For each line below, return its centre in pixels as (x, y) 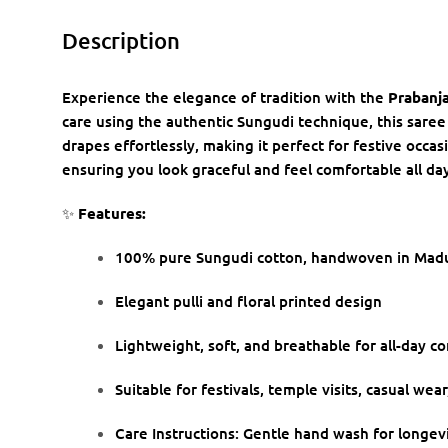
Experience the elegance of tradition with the (225, 97)
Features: (112, 213)
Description (121, 41)
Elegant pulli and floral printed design (249, 301)
